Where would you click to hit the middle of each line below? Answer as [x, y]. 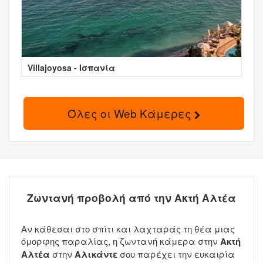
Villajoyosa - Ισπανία [71, 68]
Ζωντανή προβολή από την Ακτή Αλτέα [131, 198]
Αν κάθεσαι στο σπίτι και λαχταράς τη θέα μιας [128, 229]
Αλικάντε [96, 254]
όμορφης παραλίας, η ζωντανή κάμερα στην [121, 241]
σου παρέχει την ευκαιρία [176, 254]
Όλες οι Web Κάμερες [131, 113]
